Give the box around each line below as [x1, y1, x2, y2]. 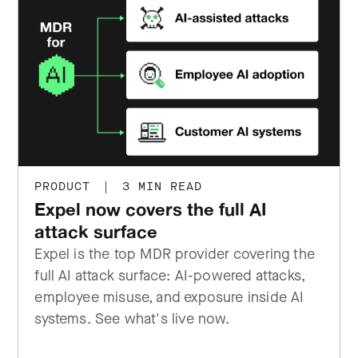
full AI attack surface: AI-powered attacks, [34, 266, 306, 285]
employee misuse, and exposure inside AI [34, 288, 304, 307]
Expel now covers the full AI [34, 198, 267, 220]
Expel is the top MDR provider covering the [34, 245, 315, 264]
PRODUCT [34, 179, 99, 194]
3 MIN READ [114, 179, 203, 194]
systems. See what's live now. [34, 309, 230, 328]
